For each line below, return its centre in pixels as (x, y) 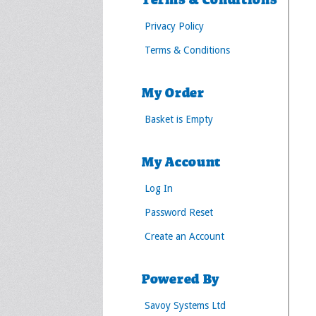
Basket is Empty (179, 119)
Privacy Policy (174, 26)
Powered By (181, 279)
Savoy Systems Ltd (185, 305)
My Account (181, 162)
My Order (173, 93)
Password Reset (179, 212)
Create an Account (184, 236)
